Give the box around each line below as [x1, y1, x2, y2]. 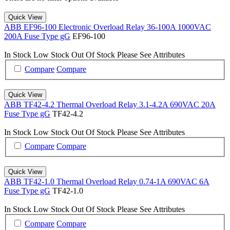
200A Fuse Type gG [4, 32, 70, 41]
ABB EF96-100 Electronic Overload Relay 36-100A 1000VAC [4, 23, 211, 31]
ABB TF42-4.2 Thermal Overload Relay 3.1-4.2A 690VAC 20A [4, 100, 216, 109]
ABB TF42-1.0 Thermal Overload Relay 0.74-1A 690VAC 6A [4, 177, 209, 186]
